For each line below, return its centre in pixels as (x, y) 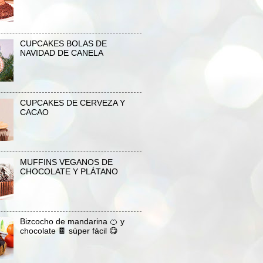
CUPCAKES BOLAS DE (63, 43)
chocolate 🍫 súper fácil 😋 (69, 231)
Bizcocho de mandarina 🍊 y (72, 222)
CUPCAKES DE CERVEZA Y (72, 103)
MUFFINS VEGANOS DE (66, 163)
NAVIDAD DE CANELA (61, 53)
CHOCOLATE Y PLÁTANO (69, 172)
